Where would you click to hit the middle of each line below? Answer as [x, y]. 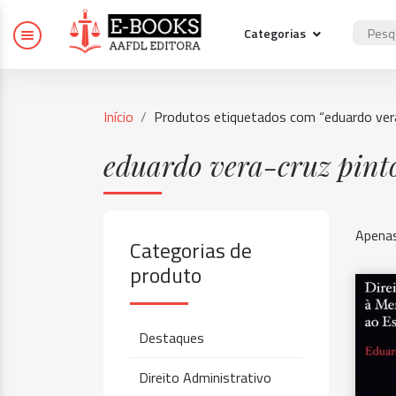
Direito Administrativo [205, 377]
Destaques [171, 338]
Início [118, 117]
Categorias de [191, 250]
